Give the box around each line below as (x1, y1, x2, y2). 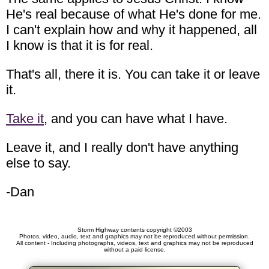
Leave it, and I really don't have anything (6, 139, 238, 155)
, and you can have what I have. (44, 110, 228, 126)
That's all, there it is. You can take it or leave (6, 66, 260, 82)
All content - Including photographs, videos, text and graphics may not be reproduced (16, 239, 253, 246)
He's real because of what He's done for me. (6, 6, 261, 22)
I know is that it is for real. (6, 37, 153, 53)
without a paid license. (103, 246, 166, 253)
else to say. (6, 155, 71, 171)
